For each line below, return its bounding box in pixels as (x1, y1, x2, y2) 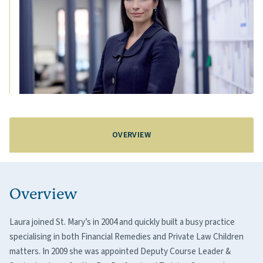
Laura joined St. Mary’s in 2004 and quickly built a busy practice (9, 216, 235, 229)
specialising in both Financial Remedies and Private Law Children (9, 231, 244, 244)
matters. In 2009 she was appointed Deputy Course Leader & (9, 245, 231, 258)
